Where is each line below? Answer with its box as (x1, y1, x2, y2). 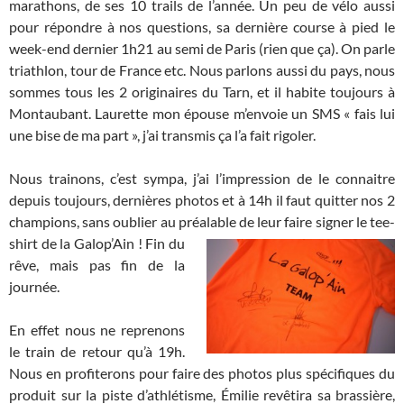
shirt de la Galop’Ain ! (9, 234, 146, 252)
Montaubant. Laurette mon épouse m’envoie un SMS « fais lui (9, 105, 395, 123)
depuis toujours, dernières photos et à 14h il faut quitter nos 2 (9, 191, 395, 209)
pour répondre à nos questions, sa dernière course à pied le (9, 18, 395, 36)
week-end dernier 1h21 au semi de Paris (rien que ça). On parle (9, 40, 395, 58)
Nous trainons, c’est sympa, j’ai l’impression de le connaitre (9, 170, 395, 188)
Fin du (145, 234, 186, 252)
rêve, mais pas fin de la (9, 256, 185, 274)
